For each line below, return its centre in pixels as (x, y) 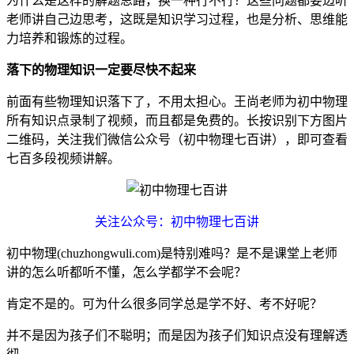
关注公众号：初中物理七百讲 (177, 222)
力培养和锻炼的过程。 (70, 39)
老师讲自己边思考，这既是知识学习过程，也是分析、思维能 (177, 20)
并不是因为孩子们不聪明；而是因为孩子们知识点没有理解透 (177, 336)
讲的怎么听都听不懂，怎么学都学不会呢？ (126, 273)
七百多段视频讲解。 (63, 159)
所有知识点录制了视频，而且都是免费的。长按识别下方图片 (177, 121)
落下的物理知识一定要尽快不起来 (101, 70)
